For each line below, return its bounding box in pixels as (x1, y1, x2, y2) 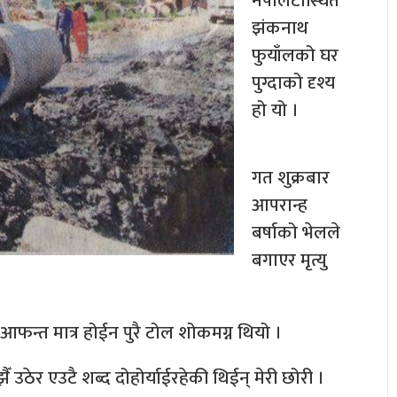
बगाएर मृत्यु (252, 245, 327, 276)
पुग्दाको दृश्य (252, 67, 335, 99)
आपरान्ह (252, 190, 307, 222)
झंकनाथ (252, 12, 308, 44)
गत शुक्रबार (252, 162, 330, 194)
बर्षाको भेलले (252, 217, 340, 249)
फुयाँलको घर (252, 40, 339, 72)
